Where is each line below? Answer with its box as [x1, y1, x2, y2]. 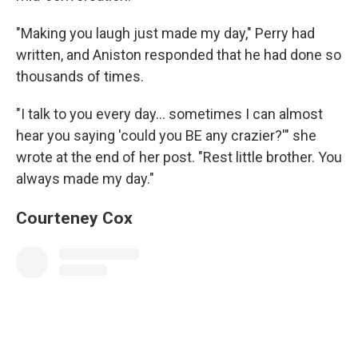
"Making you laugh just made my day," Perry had [16, 24, 315, 42]
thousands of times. [16, 67, 144, 85]
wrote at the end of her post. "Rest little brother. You [16, 148, 342, 165]
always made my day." [16, 169, 154, 187]
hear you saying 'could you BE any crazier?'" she [16, 126, 316, 144]
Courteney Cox [16, 207, 133, 228]
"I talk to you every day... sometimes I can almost [16, 105, 323, 122]
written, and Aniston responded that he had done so [16, 46, 341, 63]
